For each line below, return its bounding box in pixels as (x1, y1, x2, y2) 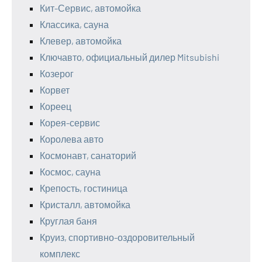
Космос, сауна (40, 166, 101, 177)
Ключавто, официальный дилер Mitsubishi (40, 51, 219, 63)
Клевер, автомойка (40, 35, 122, 46)
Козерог (40, 67, 74, 79)
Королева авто (40, 133, 104, 144)
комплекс (40, 247, 80, 259)
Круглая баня (40, 215, 97, 226)
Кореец (40, 100, 71, 112)
